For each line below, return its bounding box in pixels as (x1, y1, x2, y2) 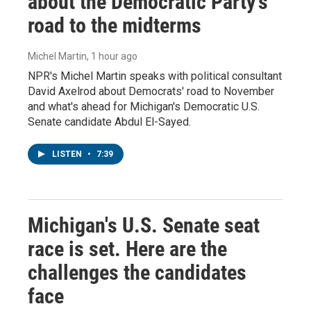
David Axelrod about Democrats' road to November (28, 84, 274, 98)
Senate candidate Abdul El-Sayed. (28, 115, 191, 128)
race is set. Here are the (28, 236, 227, 261)
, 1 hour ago (87, 50, 137, 62)
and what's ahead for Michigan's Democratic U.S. (28, 99, 260, 113)
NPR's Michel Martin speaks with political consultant (28, 69, 282, 83)
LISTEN (52, 149, 84, 159)
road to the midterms (28, 12, 201, 37)
